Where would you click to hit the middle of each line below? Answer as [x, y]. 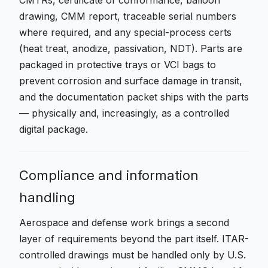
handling [47, 197]
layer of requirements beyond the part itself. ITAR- [134, 239]
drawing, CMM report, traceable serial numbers [128, 16]
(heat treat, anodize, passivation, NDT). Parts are [131, 48]
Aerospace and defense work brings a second [124, 223]
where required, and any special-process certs [125, 32]
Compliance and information [109, 175]
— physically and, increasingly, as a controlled [124, 113]
